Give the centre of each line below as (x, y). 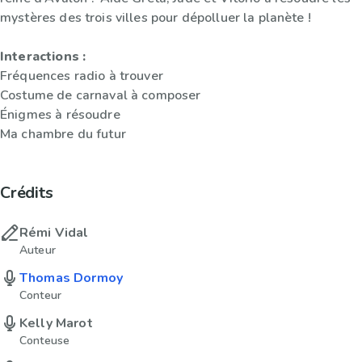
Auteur (38, 250)
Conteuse (45, 340)
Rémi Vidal (54, 232)
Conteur (41, 295)
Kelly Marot (56, 323)
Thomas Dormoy (71, 278)
